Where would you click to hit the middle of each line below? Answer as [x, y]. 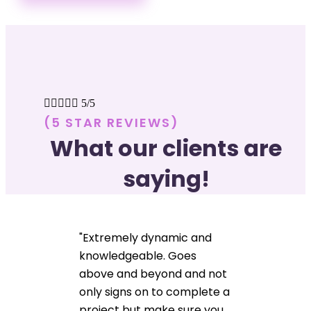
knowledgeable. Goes [138, 255]
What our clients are [166, 148]
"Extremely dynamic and [146, 237]
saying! [166, 178]
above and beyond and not [153, 274]
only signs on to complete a [155, 292]
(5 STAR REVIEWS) [111, 122]
